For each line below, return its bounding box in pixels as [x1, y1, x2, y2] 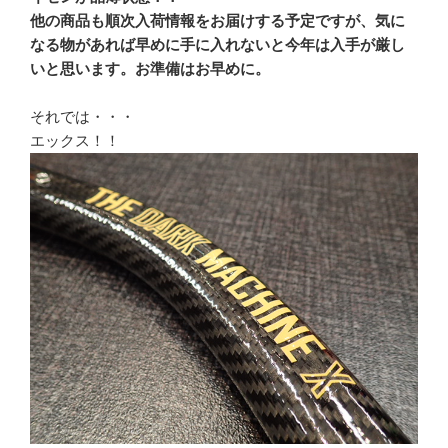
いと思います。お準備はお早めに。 [30, 60, 270, 78]
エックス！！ [30, 132, 120, 150]
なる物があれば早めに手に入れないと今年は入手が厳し [30, 36, 405, 54]
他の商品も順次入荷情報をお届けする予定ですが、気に [30, 12, 405, 30]
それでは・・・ [30, 108, 135, 126]
